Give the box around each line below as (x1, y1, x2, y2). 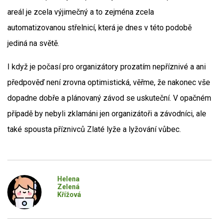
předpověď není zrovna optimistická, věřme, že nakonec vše (7, 78, 210, 87)
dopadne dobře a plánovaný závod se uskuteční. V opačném (7, 93, 211, 103)
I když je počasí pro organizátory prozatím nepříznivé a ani (7, 62, 206, 71)
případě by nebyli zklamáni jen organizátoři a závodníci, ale (7, 109, 206, 118)
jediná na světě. (7, 39, 59, 48)
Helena (57, 175, 80, 183)
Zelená (57, 183, 80, 191)
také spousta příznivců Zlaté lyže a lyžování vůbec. (7, 125, 181, 134)
